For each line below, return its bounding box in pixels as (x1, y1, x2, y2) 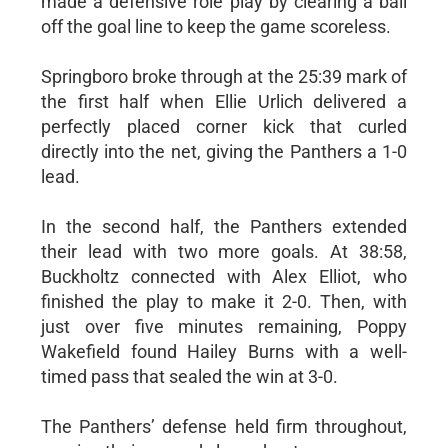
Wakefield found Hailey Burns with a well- (40, 340, 408, 362)
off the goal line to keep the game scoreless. (40, 15, 391, 37)
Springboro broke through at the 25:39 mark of (40, 65, 408, 87)
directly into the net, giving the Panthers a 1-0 (40, 140, 408, 162)
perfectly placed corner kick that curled (40, 115, 408, 137)
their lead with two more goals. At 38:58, (40, 240, 408, 262)
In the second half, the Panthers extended (40, 215, 408, 237)
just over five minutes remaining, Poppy (40, 315, 408, 337)
